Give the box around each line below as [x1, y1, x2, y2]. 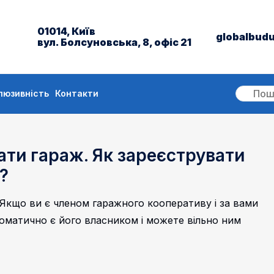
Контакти [55, 88, 98, 98]
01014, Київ [37, 25, 95, 37]
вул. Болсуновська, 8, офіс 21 [37, 36, 191, 48]
